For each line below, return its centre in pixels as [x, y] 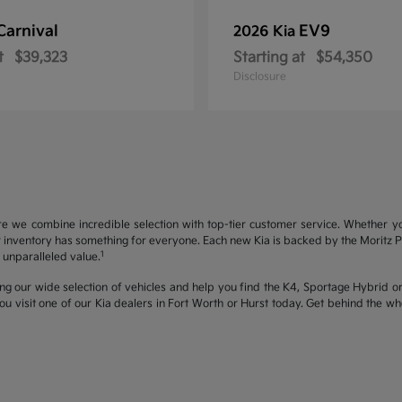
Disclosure [260, 77]
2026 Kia [266, 32]
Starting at [269, 58]
